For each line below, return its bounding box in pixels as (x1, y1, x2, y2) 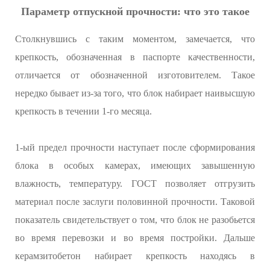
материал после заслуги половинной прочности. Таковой (15, 196, 255, 207)
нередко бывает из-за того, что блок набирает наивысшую (15, 88, 255, 99)
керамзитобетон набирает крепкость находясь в (15, 251, 255, 262)
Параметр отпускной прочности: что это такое (20, 5, 250, 18)
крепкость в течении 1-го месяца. (15, 106, 152, 117)
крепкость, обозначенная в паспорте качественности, (15, 52, 255, 63)
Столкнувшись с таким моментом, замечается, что (15, 34, 255, 45)
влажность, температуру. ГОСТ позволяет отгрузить (15, 178, 255, 189)
